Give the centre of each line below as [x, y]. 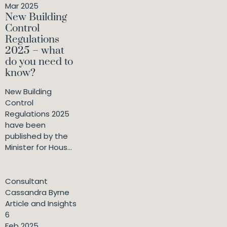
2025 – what [35, 51]
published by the [36, 136]
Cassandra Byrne [37, 193]
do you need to [39, 62]
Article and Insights [41, 204]
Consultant [26, 181]
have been [25, 125]
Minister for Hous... [39, 147]
